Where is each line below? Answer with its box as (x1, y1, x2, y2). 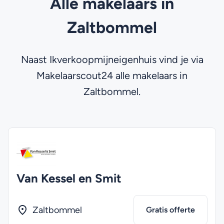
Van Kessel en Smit (16, 171, 121, 185)
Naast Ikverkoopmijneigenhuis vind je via (20, 53, 203, 65)
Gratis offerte (146, 205, 195, 214)
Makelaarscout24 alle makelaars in (36, 69, 187, 81)
